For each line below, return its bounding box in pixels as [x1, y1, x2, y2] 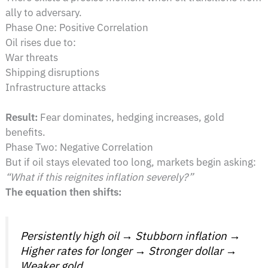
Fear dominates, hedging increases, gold [38, 111, 225, 124]
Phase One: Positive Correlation [5, 20, 149, 34]
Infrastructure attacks [5, 80, 106, 94]
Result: [5, 111, 38, 124]
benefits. [5, 126, 46, 139]
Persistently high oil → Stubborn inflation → [20, 229, 241, 243]
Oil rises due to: [5, 35, 77, 49]
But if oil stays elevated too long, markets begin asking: [5, 156, 257, 169]
